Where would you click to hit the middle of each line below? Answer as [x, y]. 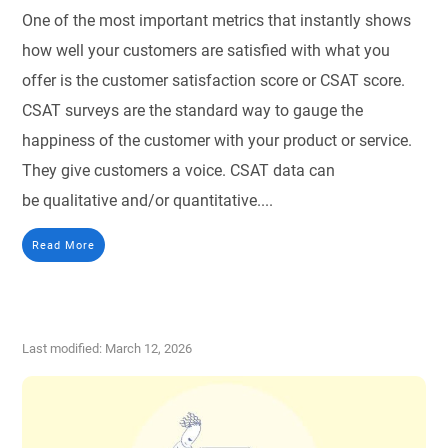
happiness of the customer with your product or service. [217, 141]
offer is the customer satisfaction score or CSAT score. [214, 81]
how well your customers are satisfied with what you [206, 51]
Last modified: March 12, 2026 [107, 349]
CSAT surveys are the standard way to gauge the [193, 111]
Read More [64, 245]
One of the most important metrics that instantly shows [217, 21]
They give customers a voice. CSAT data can [179, 171]
